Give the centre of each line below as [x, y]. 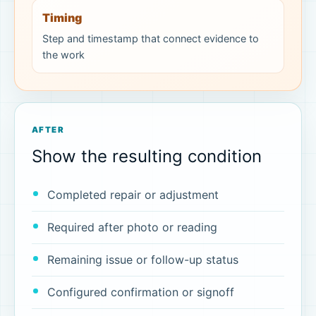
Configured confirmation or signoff [140, 292]
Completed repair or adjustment [133, 195]
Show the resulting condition [147, 157]
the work [63, 55]
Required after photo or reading [132, 227]
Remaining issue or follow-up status [142, 259]
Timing [62, 17]
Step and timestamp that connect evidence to [150, 39]
